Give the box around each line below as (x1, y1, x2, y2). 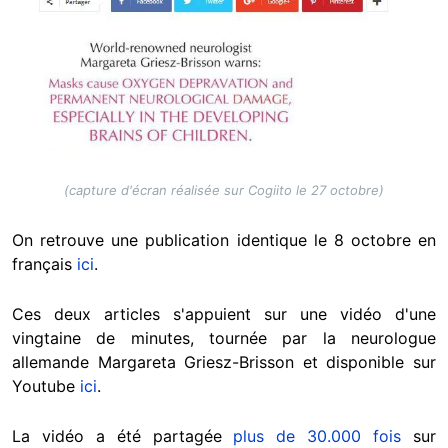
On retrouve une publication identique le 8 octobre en (12, 230, 436, 251)
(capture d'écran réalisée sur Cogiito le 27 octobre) (64, 182, 384, 199)
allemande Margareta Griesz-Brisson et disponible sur (12, 352, 436, 373)
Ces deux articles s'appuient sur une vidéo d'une (12, 304, 436, 325)
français (12, 254, 77, 275)
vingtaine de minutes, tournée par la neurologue (12, 328, 436, 349)
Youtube (12, 376, 80, 397)
